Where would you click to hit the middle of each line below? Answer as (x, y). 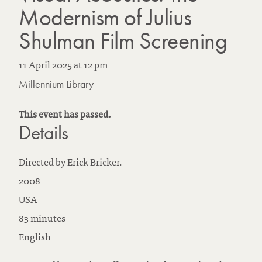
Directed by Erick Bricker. (70, 162)
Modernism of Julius (105, 18)
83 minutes (42, 218)
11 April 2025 (45, 65)
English (35, 237)
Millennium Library (56, 84)
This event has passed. (65, 114)
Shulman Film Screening (123, 41)
